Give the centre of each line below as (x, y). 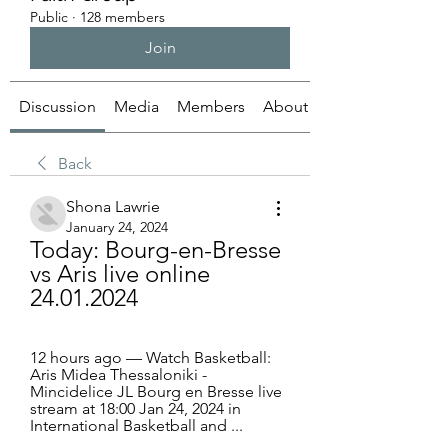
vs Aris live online (120, 273)
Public (49, 17)
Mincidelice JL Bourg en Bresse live (156, 391)
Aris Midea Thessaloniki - (118, 374)
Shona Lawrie (113, 206)
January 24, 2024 (117, 227)
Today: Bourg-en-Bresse (155, 249)
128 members (122, 17)
